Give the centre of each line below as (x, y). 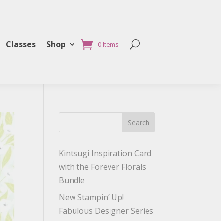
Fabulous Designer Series (106, 211)
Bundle (72, 180)
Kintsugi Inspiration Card (105, 153)
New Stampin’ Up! (92, 197)
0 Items (108, 44)
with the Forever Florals (103, 167)
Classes (21, 44)
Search (138, 122)
